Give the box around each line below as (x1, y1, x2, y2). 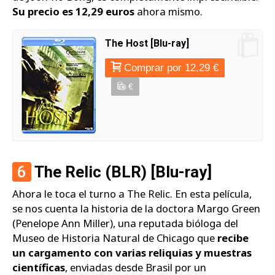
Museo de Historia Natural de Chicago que (12, 231, 217, 246)
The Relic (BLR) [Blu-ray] (31, 163, 212, 182)
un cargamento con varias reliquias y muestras (12, 246, 252, 260)
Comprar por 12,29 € (124, 61, 219, 74)
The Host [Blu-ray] (105, 37, 189, 49)
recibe (217, 231, 249, 246)
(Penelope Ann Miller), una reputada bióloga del (12, 216, 238, 231)
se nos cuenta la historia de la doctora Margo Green (12, 201, 260, 216)
